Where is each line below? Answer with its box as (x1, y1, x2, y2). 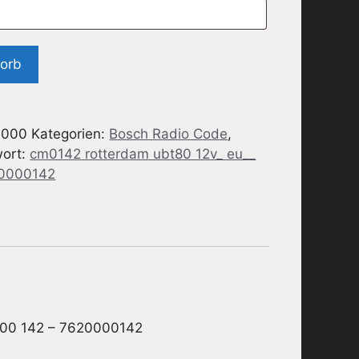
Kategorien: (31, 125, 110, 142)
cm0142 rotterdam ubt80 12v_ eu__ (30, 145, 256, 162)
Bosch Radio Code (109, 125, 228, 142)
